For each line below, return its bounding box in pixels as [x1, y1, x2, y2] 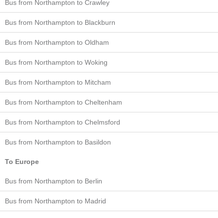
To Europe [5, 158, 39, 165]
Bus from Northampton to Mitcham [5, 78, 111, 86]
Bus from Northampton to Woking [5, 58, 108, 66]
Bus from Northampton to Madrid [5, 197, 106, 205]
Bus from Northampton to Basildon [5, 138, 111, 146]
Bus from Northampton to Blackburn [5, 18, 115, 26]
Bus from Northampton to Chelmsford [5, 118, 120, 126]
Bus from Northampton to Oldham [5, 38, 109, 46]
